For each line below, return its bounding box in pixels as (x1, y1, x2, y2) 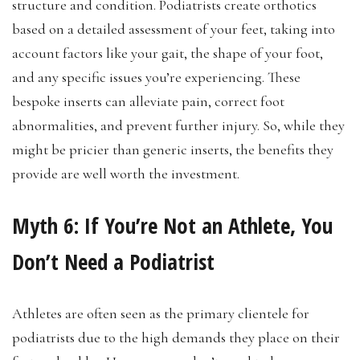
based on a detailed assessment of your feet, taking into (12, 19, 335, 38)
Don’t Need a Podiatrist (12, 246, 215, 276)
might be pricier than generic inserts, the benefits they (12, 140, 333, 158)
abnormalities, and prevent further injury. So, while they (12, 116, 345, 134)
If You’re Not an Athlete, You (84, 210, 333, 240)
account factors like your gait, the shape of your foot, (12, 43, 323, 62)
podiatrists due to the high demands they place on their (12, 328, 340, 346)
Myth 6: (12, 210, 79, 240)
